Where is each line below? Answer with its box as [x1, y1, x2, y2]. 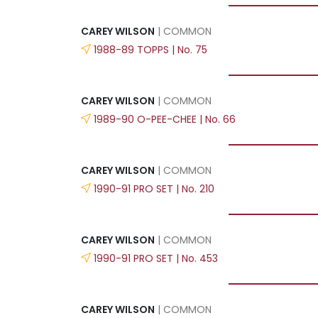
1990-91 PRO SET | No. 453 [94, 251, 218, 265]
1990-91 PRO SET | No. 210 [94, 181, 214, 196]
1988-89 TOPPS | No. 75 [94, 42, 207, 57]
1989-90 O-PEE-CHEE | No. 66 [94, 111, 236, 126]
